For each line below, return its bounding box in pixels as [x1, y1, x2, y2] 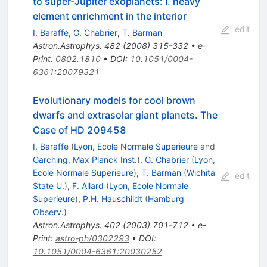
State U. [32, 181, 64, 191]
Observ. [32, 207, 64, 218]
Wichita [186, 167, 215, 178]
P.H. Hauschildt [82, 194, 142, 204]
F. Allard [72, 181, 104, 191]
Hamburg [147, 194, 184, 204]
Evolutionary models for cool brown [32, 94, 195, 107]
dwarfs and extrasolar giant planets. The [32, 109, 218, 122]
